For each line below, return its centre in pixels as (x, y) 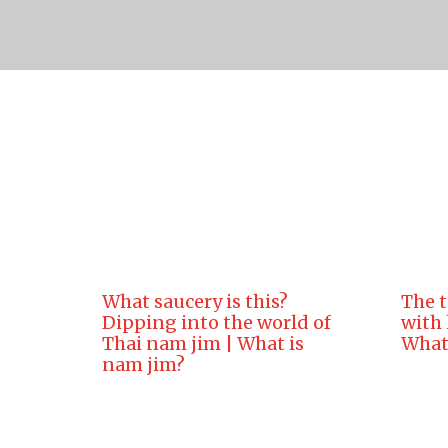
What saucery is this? (195, 301)
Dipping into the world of (216, 322)
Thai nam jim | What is (203, 343)
